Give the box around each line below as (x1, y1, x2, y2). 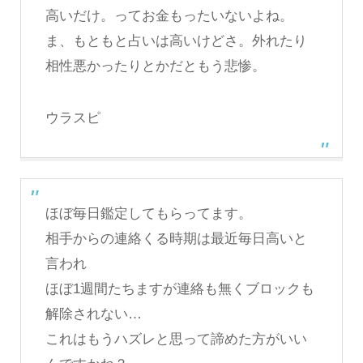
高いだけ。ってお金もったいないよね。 (45, 7, 293, 23)
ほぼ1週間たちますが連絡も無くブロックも (45, 280, 314, 297)
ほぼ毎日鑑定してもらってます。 (45, 205, 252, 221)
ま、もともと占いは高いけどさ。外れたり (45, 32, 307, 49)
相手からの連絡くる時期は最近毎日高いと (45, 230, 307, 246)
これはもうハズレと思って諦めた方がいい (45, 331, 307, 347)
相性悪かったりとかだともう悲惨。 (45, 58, 266, 74)
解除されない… (45, 305, 142, 322)
